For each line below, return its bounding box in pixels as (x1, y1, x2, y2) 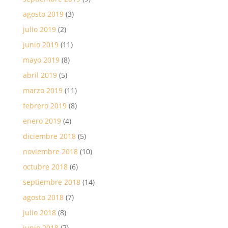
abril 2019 (22, 70, 57, 80)
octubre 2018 (22, 162, 68, 172)
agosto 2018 (22, 192, 64, 202)
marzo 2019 (22, 85, 63, 95)
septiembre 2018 (22, 177, 80, 187)
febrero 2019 (22, 101, 67, 110)
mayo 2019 (22, 55, 60, 65)
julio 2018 (22, 208, 56, 217)
